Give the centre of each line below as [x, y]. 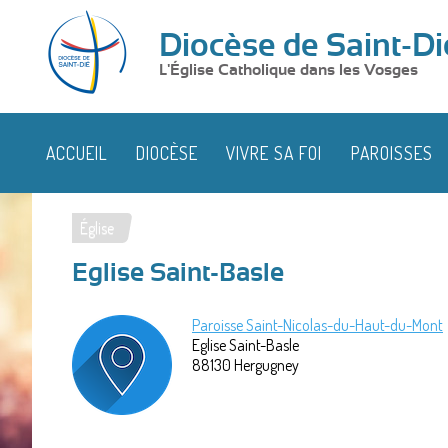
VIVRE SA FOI [274, 152]
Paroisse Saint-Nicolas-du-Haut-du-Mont [317, 324]
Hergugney [266, 364]
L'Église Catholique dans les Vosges [288, 70]
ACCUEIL [77, 152]
